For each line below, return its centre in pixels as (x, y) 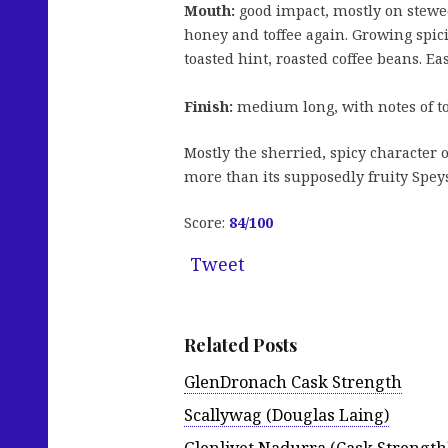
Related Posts (240, 345)
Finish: (208, 107)
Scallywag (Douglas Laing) (286, 415)
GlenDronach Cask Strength (293, 381)
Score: (206, 222)
